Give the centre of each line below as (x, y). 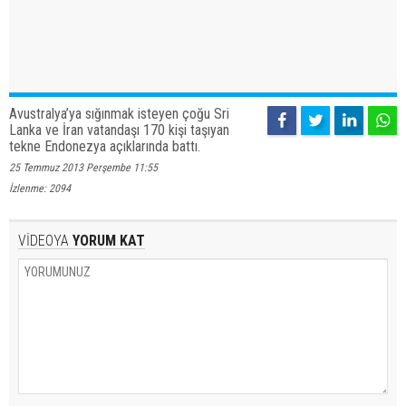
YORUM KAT (107, 241)
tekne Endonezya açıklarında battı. (105, 147)
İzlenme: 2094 (40, 189)
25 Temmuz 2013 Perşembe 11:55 (83, 168)
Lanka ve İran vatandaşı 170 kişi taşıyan (119, 130)
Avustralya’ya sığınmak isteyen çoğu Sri (119, 114)
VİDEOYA (43, 241)
